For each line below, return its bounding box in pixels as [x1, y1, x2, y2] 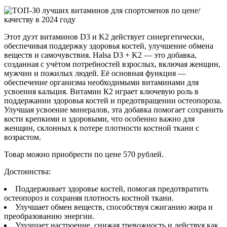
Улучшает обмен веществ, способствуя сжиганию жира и [15, 203, 213, 212]
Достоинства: [4, 167, 51, 176]
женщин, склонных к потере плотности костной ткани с [4, 124, 199, 133]
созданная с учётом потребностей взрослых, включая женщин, [4, 60, 220, 69]
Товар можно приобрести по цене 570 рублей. [4, 150, 164, 159]
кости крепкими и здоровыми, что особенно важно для [4, 115, 195, 124]
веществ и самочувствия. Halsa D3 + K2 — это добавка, [4, 51, 197, 60]
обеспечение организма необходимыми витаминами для [4, 78, 199, 87]
